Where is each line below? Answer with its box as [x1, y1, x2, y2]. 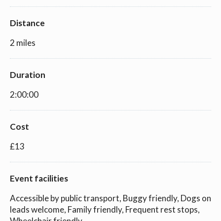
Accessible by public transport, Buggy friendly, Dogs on [10, 192, 211, 203]
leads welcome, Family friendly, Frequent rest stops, [10, 204, 200, 215]
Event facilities [10, 173, 68, 184]
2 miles [10, 37, 36, 48]
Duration [10, 69, 45, 80]
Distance [10, 17, 45, 28]
